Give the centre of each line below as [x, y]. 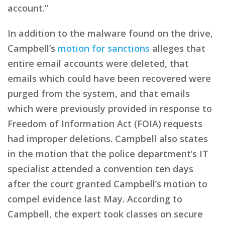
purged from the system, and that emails [99, 93]
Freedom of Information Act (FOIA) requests [105, 123]
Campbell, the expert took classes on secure [105, 214]
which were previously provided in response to [110, 108]
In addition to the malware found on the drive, [110, 33]
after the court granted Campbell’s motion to [107, 184]
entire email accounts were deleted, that [98, 63]
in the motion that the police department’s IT [108, 153]
